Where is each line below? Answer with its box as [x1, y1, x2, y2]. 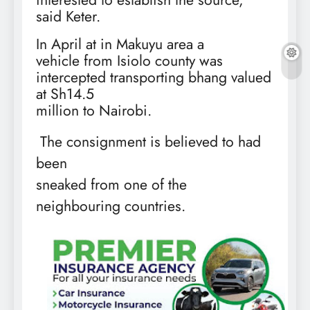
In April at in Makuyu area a [36, 33, 204, 55]
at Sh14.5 [36, 83, 94, 105]
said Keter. [36, 6, 100, 28]
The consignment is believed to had [40, 131, 261, 153]
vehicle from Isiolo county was [36, 50, 223, 72]
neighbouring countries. [36, 195, 185, 217]
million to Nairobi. [36, 100, 152, 122]
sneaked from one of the [36, 174, 187, 196]
